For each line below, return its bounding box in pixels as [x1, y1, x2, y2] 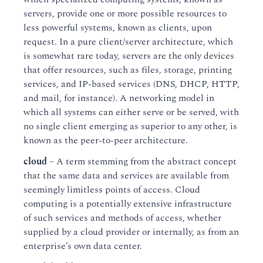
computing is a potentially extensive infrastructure [23, 197, 232, 211]
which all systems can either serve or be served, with [23, 105, 239, 119]
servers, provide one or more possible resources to [23, 6, 227, 21]
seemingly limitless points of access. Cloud [23, 183, 200, 197]
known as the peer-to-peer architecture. [23, 133, 188, 147]
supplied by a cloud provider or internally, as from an [23, 225, 239, 239]
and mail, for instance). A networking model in [23, 91, 214, 105]
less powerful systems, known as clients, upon [23, 21, 212, 35]
